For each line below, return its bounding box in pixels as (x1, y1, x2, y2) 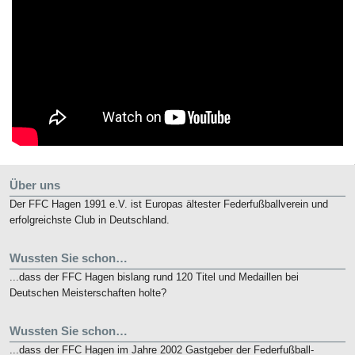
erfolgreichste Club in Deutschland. (10, 213, 170, 226)
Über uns (10, 177, 60, 192)
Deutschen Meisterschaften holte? (10, 286, 166, 299)
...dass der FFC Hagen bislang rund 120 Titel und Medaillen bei (10, 270, 299, 283)
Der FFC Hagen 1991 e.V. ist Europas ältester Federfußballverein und (10, 197, 328, 210)
